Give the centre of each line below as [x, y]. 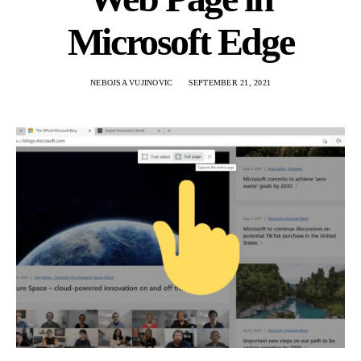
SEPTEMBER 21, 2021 [229, 83]
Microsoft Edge [180, 41]
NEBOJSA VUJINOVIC [132, 83]
